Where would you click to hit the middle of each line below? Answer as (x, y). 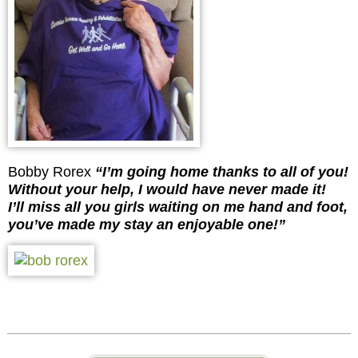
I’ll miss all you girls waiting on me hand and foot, (178, 207)
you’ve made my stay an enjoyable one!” (147, 224)
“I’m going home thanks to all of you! (222, 171)
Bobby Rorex (52, 171)
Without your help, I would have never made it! (171, 189)
